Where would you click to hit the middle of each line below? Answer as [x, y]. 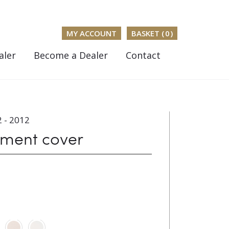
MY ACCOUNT [91, 33]
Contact [143, 55]
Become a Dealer [71, 55]
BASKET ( [148, 33]
